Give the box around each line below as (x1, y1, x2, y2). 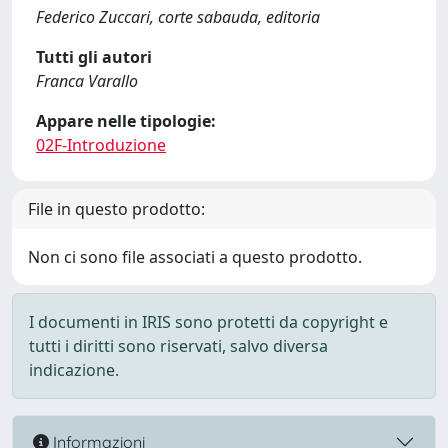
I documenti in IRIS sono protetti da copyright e (29, 311, 388, 333)
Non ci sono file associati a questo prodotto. (28, 246, 362, 268)
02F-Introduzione (36, 134, 166, 156)
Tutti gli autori (36, 46, 152, 68)
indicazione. (29, 359, 119, 381)
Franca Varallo (36, 70, 138, 92)
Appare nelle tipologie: (36, 110, 216, 132)
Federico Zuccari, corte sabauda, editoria (36, 6, 320, 28)
